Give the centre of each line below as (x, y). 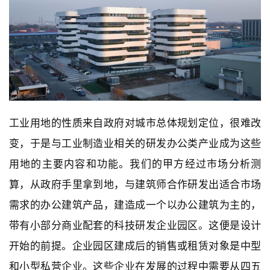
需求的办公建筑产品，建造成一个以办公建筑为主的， (135, 205)
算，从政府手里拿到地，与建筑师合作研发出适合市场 (135, 185)
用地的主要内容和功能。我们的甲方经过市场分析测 (135, 164)
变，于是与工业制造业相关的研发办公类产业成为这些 (135, 144)
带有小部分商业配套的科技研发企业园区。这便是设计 (135, 226)
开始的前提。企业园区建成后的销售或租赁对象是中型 (135, 246)
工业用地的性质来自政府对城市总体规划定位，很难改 (135, 123)
